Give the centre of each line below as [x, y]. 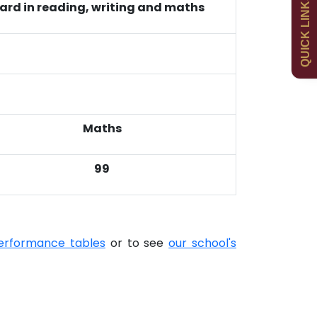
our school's [202, 243]
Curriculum [143, 45]
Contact [237, 45]
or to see [137, 243]
